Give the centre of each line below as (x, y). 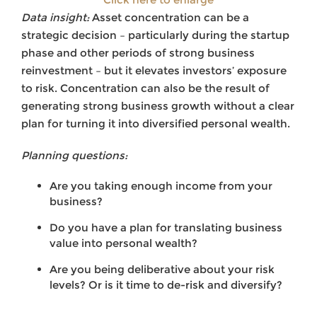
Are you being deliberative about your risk (162, 270)
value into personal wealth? (123, 243)
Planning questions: (74, 156)
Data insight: (55, 18)
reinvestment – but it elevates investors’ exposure (154, 71)
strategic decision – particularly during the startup (155, 35)
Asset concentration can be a (169, 18)
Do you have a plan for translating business (166, 228)
